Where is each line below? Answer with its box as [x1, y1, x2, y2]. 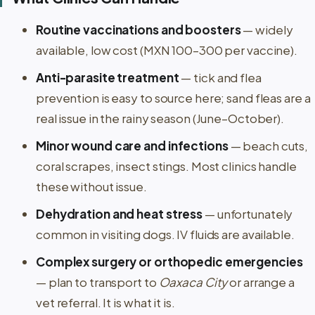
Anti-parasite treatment [36, 69, 179, 85]
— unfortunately [202, 205, 293, 221]
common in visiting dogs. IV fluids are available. [36, 226, 295, 242]
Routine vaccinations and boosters [36, 21, 241, 37]
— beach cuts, [228, 137, 309, 153]
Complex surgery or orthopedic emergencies [36, 253, 303, 269]
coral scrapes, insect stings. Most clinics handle [36, 157, 297, 174]
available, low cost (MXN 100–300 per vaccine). [36, 41, 298, 58]
